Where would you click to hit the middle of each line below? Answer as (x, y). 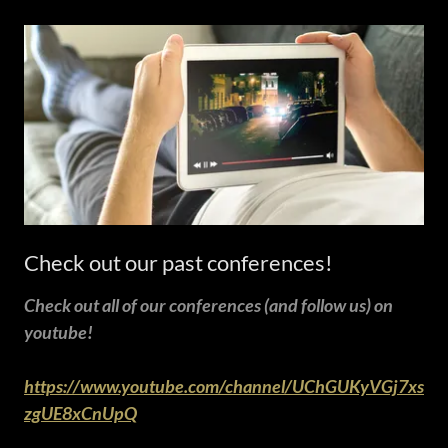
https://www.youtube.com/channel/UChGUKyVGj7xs (224, 385)
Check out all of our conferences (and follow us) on (208, 304)
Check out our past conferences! (178, 262)
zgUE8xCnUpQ (80, 412)
